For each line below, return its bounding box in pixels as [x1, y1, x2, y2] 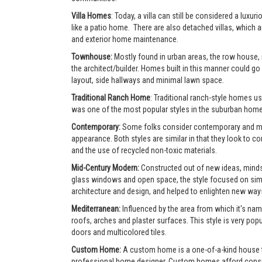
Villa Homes [71, 11, 111, 20]
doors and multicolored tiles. [71, 227, 167, 237]
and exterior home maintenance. [71, 35, 180, 44]
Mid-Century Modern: [71, 163, 141, 173]
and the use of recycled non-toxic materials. [71, 146, 217, 155]
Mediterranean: [71, 204, 122, 213]
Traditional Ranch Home [71, 93, 150, 102]
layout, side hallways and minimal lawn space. [71, 75, 224, 85]
